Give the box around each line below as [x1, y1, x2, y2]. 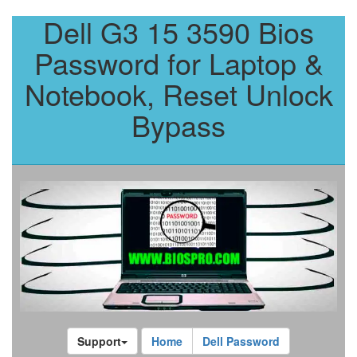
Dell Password [202, 332, 280, 349]
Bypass [131, 104, 226, 145]
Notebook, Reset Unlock [24, 73, 333, 114]
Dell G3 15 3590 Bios [43, 11, 314, 52]
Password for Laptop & [33, 42, 324, 83]
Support [77, 332, 121, 349]
